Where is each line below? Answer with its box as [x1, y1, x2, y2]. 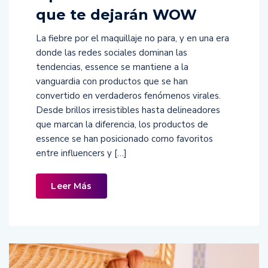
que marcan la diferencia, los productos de [36, 118, 208, 130]
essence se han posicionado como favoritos [36, 132, 213, 145]
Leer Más [51, 180, 92, 191]
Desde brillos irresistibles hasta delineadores [36, 103, 220, 116]
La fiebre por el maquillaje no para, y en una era [36, 32, 229, 44]
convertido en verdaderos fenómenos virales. [36, 89, 221, 102]
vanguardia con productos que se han [36, 75, 188, 87]
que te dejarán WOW [36, 5, 197, 23]
